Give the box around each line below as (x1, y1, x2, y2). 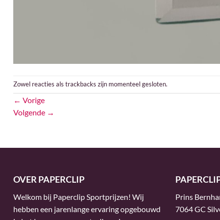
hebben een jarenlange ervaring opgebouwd (13, 204, 161, 214)
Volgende (13, 107, 47, 117)
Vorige (21, 95, 45, 105)
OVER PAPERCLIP (13, 173, 84, 185)
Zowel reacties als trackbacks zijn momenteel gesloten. (13, 80, 167, 88)
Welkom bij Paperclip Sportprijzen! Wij (13, 192, 144, 201)
